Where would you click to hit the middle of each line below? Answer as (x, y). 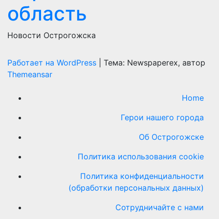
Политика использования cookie (141, 157)
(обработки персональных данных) (136, 188)
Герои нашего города (162, 118)
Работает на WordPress (53, 63)
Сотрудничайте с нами (160, 208)
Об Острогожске (171, 137)
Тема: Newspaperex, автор (154, 63)
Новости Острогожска (52, 35)
